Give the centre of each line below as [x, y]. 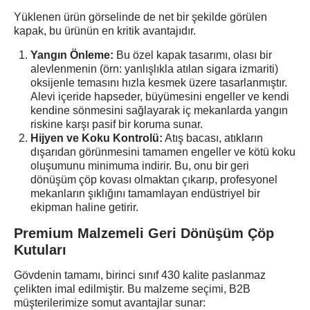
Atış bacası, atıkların [213, 138]
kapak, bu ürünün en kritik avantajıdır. [105, 31]
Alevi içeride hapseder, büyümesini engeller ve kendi [160, 97]
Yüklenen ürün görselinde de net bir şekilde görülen [140, 17]
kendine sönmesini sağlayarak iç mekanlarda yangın [159, 110]
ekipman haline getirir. [84, 207]
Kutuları [40, 250]
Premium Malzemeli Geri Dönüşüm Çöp [144, 233]
